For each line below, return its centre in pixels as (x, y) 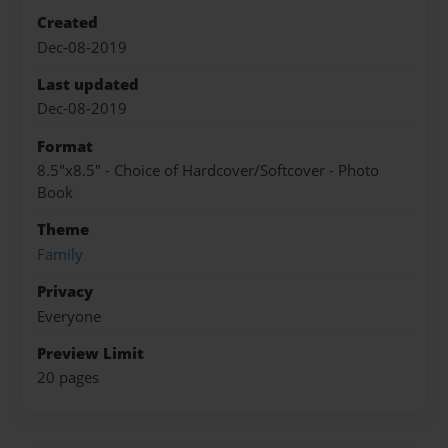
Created (67, 23)
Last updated (88, 84)
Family (60, 254)
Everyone (69, 316)
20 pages (68, 378)
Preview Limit (90, 353)
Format (65, 146)
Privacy (65, 292)
